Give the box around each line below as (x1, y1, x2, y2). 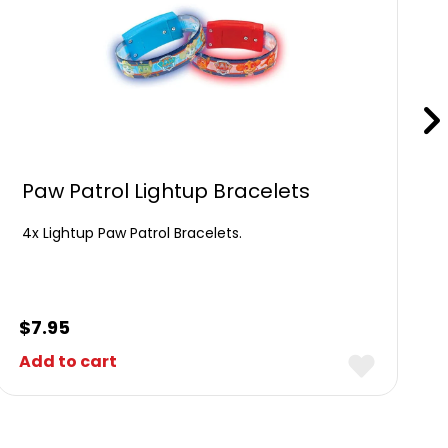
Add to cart (19, 350, 117, 373)
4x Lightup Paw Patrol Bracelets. (22, 223, 242, 243)
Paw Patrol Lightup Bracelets (22, 177, 310, 205)
